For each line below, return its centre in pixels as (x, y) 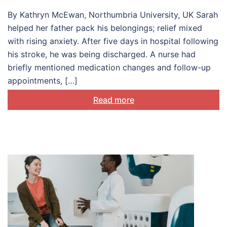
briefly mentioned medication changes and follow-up (109, 68)
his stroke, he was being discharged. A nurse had (102, 54)
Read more (113, 100)
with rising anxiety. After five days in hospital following (113, 41)
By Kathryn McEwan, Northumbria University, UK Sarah (113, 15)
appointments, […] (43, 81)
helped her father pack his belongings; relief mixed (105, 28)
